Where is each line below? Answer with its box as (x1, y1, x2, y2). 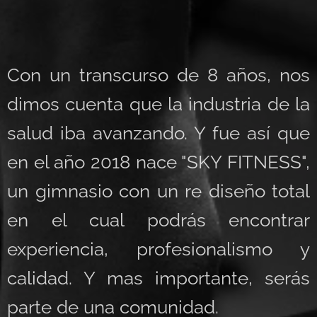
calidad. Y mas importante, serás (7, 267, 310, 289)
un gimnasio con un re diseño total (7, 180, 310, 202)
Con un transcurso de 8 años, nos (7, 64, 310, 86)
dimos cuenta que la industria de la (7, 93, 310, 115)
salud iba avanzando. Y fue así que (7, 122, 310, 144)
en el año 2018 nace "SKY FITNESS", (7, 151, 310, 173)
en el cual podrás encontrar (7, 209, 310, 231)
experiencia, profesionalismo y (7, 238, 310, 260)
